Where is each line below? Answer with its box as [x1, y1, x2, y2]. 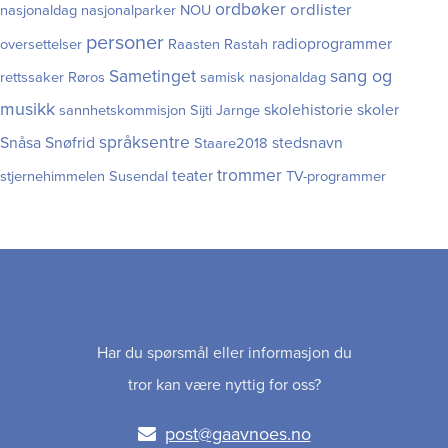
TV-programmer [286, 168, 386, 186]
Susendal [109, 168, 168, 186]
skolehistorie [264, 100, 353, 121]
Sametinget [109, 66, 196, 88]
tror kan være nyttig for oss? [127, 375, 321, 396]
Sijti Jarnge [190, 102, 260, 120]
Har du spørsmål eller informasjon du [96, 343, 352, 364]
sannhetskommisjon [59, 102, 186, 120]
